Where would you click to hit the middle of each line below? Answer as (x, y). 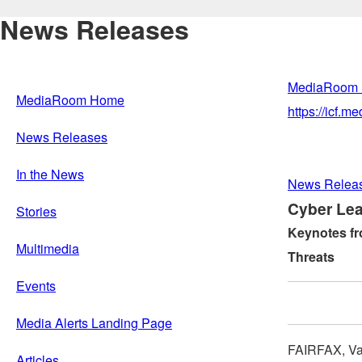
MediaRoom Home (70, 99)
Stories (36, 211)
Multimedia (48, 248)
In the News (50, 174)
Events (36, 285)
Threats (311, 256)
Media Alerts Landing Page (94, 322)
